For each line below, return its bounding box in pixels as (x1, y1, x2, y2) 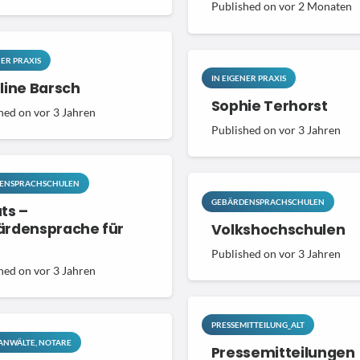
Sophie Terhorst (211, 96, 328, 117)
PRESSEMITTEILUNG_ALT (211, 320, 305, 330)
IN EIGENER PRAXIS (211, 73, 286, 84)
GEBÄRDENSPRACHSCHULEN (211, 196, 325, 207)
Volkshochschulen (211, 219, 346, 239)
